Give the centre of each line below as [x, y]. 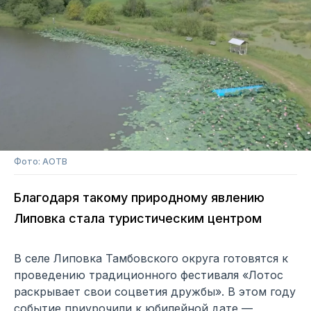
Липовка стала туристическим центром [138, 219]
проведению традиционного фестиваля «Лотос [149, 275]
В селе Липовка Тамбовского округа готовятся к [151, 259]
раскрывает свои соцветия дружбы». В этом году [155, 292]
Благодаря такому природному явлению [139, 198]
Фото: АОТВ [41, 162]
